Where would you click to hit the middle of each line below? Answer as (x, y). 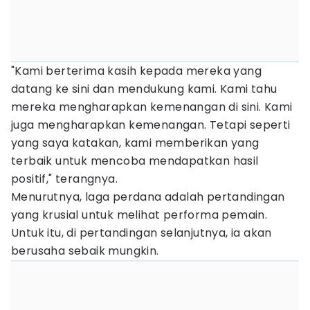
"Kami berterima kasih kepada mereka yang (136, 71)
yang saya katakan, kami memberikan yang (135, 143)
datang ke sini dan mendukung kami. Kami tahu (144, 89)
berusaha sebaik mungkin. (85, 251)
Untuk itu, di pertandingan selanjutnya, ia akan (142, 233)
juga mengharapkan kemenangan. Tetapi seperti (151, 125)
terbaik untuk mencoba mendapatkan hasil (135, 161)
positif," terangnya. (64, 179)
